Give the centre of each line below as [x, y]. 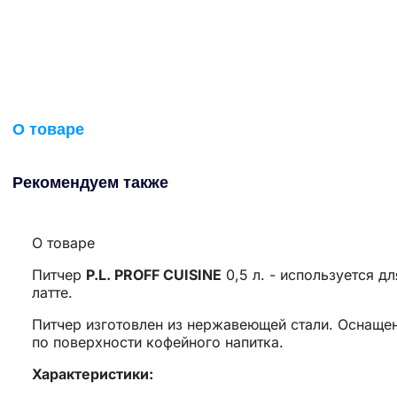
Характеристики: [93, 374]
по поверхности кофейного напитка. [160, 342]
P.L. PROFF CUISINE [154, 274]
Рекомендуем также [90, 182]
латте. [52, 292]
